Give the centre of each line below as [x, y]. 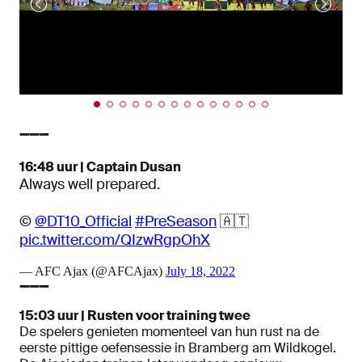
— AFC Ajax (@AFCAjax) [93, 271]
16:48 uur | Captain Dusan [100, 167]
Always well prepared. [90, 185]
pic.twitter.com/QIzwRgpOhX [115, 240]
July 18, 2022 [200, 271]
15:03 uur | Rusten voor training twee [135, 316]
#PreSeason [176, 222]
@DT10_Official [83, 222]
